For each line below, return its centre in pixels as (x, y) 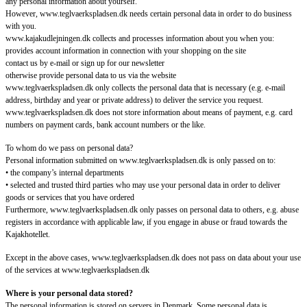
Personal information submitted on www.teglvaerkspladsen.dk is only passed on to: (140, 161)
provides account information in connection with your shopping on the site (126, 51)
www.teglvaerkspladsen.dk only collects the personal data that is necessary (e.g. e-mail (145, 88)
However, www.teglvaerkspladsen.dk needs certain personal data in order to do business (149, 14)
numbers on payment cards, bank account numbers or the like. (106, 125)
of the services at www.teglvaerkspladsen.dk (77, 270)
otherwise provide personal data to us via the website (91, 76)
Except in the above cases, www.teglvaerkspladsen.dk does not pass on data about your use (153, 258)
